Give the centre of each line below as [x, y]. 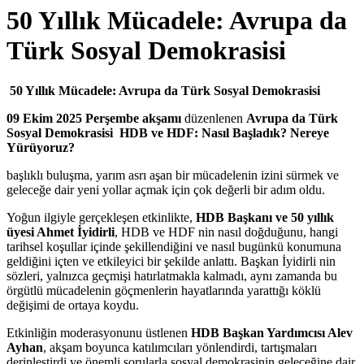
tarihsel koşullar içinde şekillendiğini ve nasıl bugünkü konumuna [174, 246]
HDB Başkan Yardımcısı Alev [272, 332]
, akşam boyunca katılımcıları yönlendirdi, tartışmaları [180, 347]
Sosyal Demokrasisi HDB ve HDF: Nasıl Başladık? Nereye [168, 132]
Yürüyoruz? [41, 147]
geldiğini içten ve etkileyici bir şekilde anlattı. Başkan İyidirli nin [171, 261]
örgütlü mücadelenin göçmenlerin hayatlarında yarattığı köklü [164, 290]
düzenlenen [214, 118]
